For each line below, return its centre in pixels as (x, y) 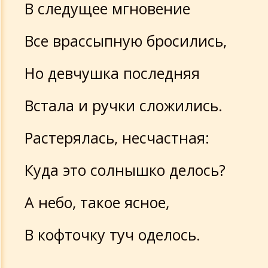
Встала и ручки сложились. (124, 105)
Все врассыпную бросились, (126, 41)
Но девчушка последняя (112, 73)
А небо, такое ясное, (97, 202)
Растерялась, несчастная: (117, 138)
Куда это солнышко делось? (125, 170)
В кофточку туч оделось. (112, 234)
